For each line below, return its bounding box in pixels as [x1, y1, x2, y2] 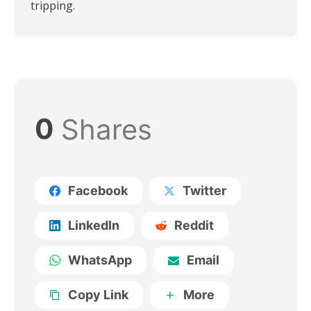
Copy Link [68, 287, 128, 302]
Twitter [183, 183, 226, 198]
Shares [61, 112, 152, 146]
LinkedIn [68, 218, 119, 233]
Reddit [174, 218, 214, 233]
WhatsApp [68, 253, 132, 267]
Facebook [68, 183, 128, 198]
